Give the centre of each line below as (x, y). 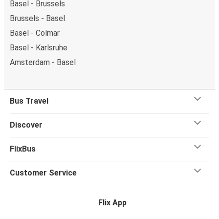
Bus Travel (29, 101)
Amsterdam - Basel (43, 62)
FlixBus (23, 149)
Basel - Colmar (35, 33)
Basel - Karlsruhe (39, 47)
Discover (26, 125)
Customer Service (43, 173)
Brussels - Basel (37, 18)
